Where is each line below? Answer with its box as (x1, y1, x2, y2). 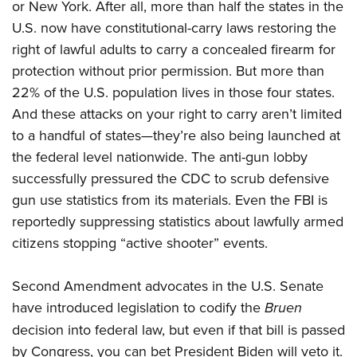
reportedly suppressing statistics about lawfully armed (12, 211, 343, 232)
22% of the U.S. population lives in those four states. (12, 82, 335, 103)
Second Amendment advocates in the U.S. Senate (12, 276, 324, 296)
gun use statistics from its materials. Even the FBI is (12, 190, 328, 210)
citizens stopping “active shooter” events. (12, 233, 268, 253)
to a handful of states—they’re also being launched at (12, 125, 340, 146)
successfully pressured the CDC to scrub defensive (12, 168, 329, 189)
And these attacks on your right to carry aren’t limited (12, 104, 342, 124)
